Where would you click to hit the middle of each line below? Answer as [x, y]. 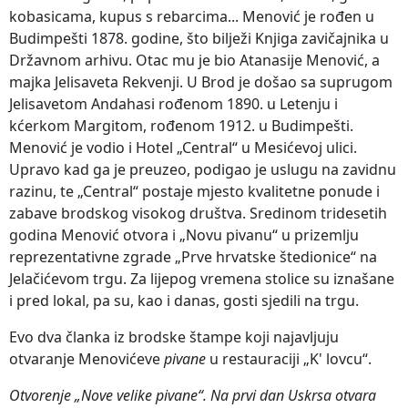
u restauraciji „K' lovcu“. [289, 358]
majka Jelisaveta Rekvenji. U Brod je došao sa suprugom [201, 82]
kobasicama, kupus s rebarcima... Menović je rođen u [192, 16]
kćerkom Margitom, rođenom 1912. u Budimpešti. [181, 125]
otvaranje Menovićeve [87, 358]
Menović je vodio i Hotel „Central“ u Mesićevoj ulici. [183, 147]
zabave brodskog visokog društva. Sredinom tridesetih [198, 213]
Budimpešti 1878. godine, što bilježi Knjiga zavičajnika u [199, 38]
